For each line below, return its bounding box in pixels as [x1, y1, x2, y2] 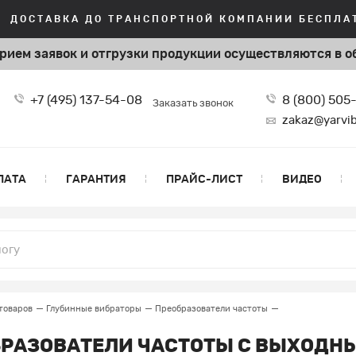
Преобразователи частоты [155, 304, 268, 313]
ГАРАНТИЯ [66, 174, 126, 185]
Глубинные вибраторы [46, 304, 141, 313]
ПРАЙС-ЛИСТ [166, 174, 242, 185]
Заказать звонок [153, 99, 234, 109]
